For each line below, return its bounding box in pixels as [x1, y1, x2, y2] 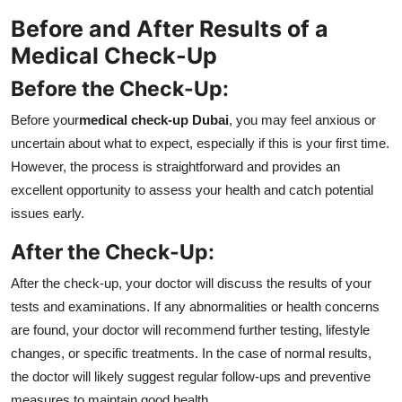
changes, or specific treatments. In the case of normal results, [11, 345, 371, 362]
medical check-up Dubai [79, 112, 229, 128]
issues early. [11, 205, 84, 222]
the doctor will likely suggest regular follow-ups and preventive [11, 369, 371, 385]
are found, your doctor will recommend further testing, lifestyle [11, 322, 370, 338]
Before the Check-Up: [11, 75, 229, 102]
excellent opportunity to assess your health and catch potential [11, 182, 373, 198]
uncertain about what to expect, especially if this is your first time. [11, 135, 389, 152]
